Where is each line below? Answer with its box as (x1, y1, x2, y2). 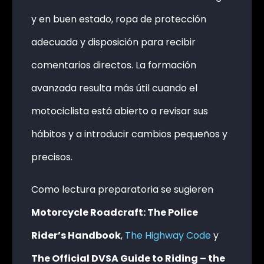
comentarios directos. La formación (31, 58, 196, 72)
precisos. (31, 150, 72, 164)
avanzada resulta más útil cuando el (31, 81, 197, 95)
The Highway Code (124, 229, 211, 243)
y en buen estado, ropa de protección (31, 12, 206, 27)
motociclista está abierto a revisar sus (31, 104, 208, 118)
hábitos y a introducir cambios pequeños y (31, 127, 227, 141)
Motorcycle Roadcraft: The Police (31, 206, 198, 220)
